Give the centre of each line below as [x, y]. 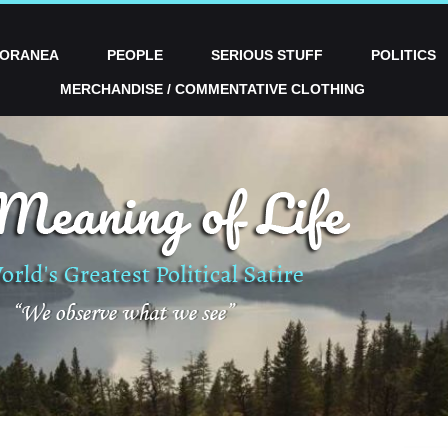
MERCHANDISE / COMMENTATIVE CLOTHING [212, 89]
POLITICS [403, 55]
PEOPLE [135, 55]
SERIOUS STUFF [267, 55]
